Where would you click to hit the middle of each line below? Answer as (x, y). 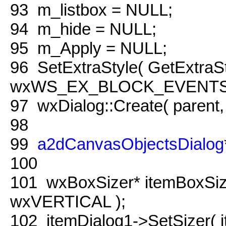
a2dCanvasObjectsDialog (131, 144)
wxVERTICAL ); (68, 201)
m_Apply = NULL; (98, 48)
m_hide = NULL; (92, 29)
